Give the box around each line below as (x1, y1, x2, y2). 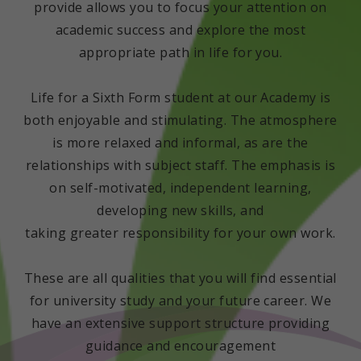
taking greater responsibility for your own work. (25, 224, 336, 242)
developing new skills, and (97, 201, 264, 219)
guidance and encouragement (85, 337, 276, 355)
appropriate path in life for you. (78, 44, 283, 61)
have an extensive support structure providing (31, 314, 330, 332)
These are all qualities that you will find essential (24, 269, 337, 287)
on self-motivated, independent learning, (49, 179, 312, 197)
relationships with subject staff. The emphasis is (25, 156, 336, 174)
